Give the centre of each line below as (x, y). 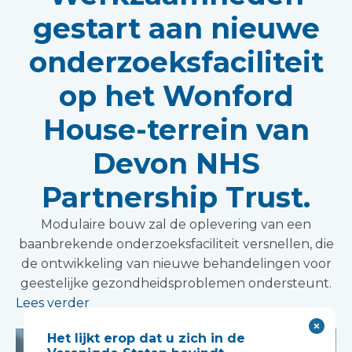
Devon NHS (176, 163)
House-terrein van (176, 129)
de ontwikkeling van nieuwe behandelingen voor (176, 263)
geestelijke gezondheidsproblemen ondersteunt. (176, 283)
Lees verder (53, 302)
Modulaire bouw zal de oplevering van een (176, 224)
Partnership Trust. (176, 197)
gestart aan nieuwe (176, 28)
